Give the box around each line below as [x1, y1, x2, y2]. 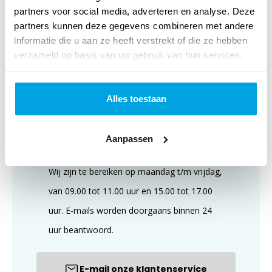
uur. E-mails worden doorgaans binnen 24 [49, 204, 212, 216]
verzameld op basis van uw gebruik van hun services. [14, 49, 243, 60]
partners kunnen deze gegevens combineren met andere [14, 20, 254, 31]
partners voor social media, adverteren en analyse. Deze [14, 5, 255, 16]
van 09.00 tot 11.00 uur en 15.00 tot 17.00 [49, 185, 212, 197]
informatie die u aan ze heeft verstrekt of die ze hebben [14, 35, 247, 46]
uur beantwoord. [49, 223, 114, 236]
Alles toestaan [106, 93, 166, 104]
